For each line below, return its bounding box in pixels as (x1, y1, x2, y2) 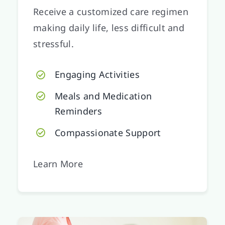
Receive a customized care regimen (33, 6, 188, 18)
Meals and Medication (55, 90, 152, 102)
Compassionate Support (55, 126, 161, 139)
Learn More (33, 157, 83, 170)
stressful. (33, 38, 74, 50)
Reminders (55, 105, 102, 118)
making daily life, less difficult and (33, 22, 185, 34)
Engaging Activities (55, 68, 140, 81)
